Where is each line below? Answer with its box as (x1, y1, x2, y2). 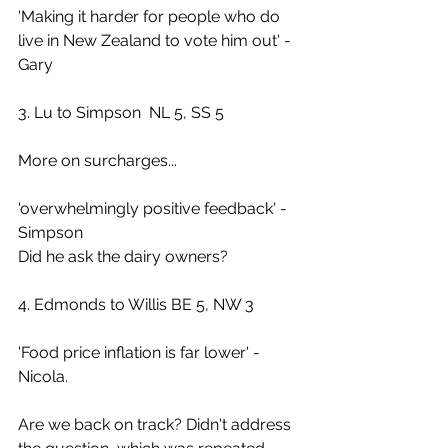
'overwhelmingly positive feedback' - (18, 199, 291, 218)
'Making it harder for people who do (18, 7, 284, 26)
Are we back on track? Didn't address (18, 415, 295, 434)
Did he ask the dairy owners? (18, 247, 228, 266)
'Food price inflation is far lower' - (18, 343, 264, 362)
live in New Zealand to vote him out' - (18, 31, 295, 50)
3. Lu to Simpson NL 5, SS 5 (18, 103, 224, 122)
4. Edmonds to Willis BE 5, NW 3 (18, 295, 254, 314)
